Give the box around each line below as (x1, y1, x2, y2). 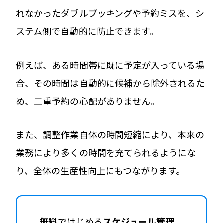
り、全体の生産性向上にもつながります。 (16, 163, 185, 177)
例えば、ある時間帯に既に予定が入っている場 (16, 58, 205, 71)
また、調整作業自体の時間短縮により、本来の (16, 127, 205, 141)
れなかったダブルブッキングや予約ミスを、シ (16, 6, 205, 19)
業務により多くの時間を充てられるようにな (16, 145, 196, 159)
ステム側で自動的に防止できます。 (16, 24, 159, 37)
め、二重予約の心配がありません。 (16, 94, 160, 107)
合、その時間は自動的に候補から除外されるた (16, 76, 205, 89)
